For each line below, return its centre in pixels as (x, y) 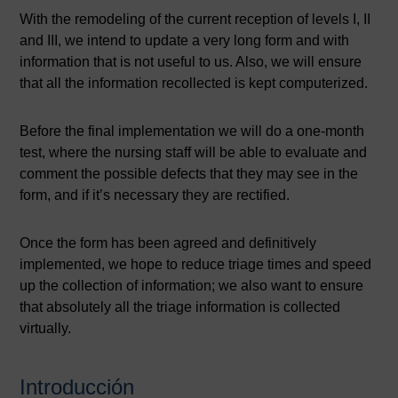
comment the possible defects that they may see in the (189, 174)
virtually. (46, 328)
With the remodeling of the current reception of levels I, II (195, 19)
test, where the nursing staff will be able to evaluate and (194, 152)
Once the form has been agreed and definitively (168, 243)
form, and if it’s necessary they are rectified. (155, 195)
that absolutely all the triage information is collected (180, 307)
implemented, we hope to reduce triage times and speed (196, 264)
